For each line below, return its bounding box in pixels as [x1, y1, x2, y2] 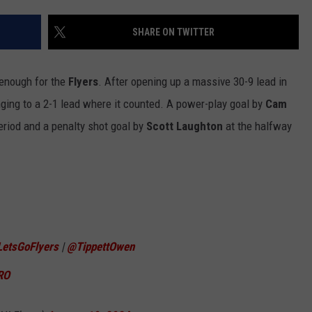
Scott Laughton [146, 119, 223, 134]
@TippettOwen [67, 240, 134, 254]
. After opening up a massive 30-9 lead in [98, 75, 287, 89]
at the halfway [223, 119, 292, 134]
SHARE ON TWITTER [132, 26, 214, 38]
